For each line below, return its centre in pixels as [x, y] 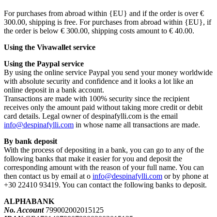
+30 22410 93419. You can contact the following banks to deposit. [105, 185]
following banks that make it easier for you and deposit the [93, 159]
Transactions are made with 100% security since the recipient [97, 99]
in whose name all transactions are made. [137, 125]
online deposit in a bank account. [54, 90]
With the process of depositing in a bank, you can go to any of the [104, 150]
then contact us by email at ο [48, 176]
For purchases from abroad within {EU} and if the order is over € [104, 14]
